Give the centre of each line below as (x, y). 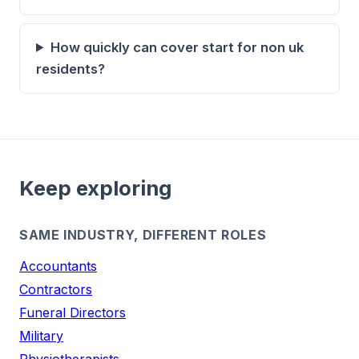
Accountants (58, 266)
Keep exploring (95, 188)
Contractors (56, 289)
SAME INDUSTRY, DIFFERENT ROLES (143, 234)
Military (41, 335)
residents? (71, 69)
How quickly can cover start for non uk (177, 47)
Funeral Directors (73, 312)
